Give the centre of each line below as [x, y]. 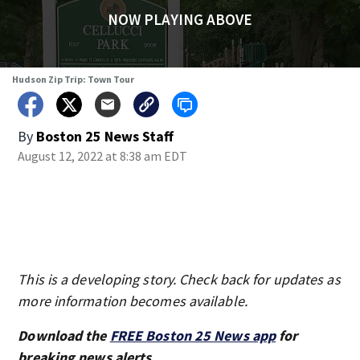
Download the [64, 335]
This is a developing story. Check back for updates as [179, 279]
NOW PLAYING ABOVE [180, 19]
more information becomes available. [133, 301]
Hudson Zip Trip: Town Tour [73, 79]
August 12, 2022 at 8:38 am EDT [103, 156]
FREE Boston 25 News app [193, 335]
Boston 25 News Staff [105, 136]
